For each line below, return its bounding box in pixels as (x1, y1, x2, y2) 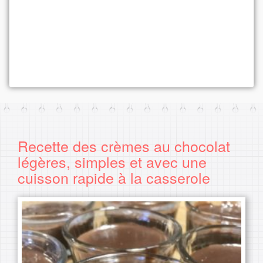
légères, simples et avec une (18, 151, 207, 173)
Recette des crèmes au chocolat (18, 135, 230, 157)
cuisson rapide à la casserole (18, 167, 210, 188)
